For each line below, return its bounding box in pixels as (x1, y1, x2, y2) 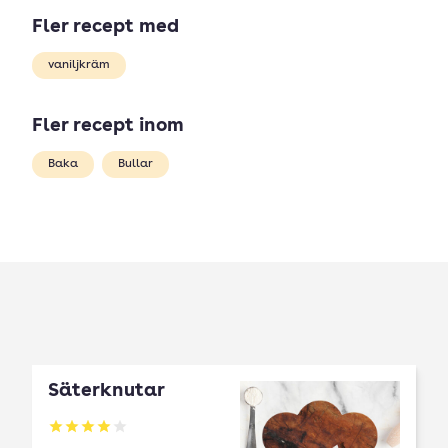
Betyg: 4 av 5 (47, 428, 149, 445)
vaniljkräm (48, 59, 110, 71)
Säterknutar (48, 382, 165, 401)
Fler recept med (32, 18, 179, 37)
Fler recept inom (32, 117, 184, 136)
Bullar (118, 158, 153, 170)
